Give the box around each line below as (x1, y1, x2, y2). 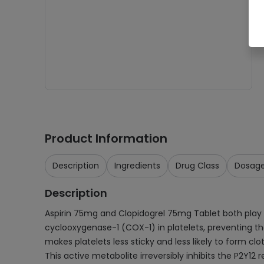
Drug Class (176, 160, 219, 171)
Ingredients (114, 160, 160, 171)
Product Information (45, 130, 167, 147)
